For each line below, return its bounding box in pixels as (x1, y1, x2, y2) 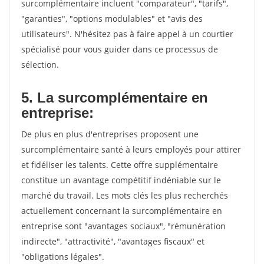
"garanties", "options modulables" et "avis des (21, 13, 203, 24)
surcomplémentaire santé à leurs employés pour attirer (21, 144, 241, 155)
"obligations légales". (21, 251, 104, 262)
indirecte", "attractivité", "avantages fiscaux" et (21, 236, 204, 247)
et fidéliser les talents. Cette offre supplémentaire (21, 159, 218, 170)
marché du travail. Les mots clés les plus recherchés (21, 190, 228, 201)
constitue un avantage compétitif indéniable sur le (21, 174, 221, 186)
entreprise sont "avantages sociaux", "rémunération (21, 220, 226, 232)
